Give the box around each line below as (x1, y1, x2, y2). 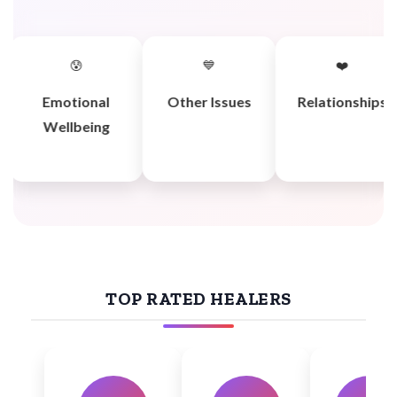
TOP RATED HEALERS (105, 287, 292, 309)
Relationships (294, 92, 385, 110)
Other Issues (164, 92, 249, 110)
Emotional (40, 92, 108, 110)
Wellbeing (40, 117, 107, 135)
